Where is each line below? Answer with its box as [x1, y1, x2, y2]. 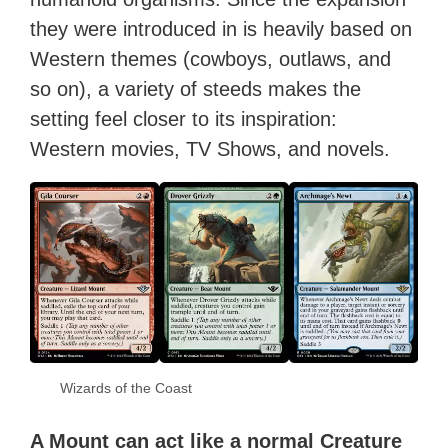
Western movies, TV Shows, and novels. [30, 138, 391, 161]
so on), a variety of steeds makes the [30, 78, 362, 101]
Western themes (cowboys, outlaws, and [30, 48, 392, 71]
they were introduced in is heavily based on [30, 18, 413, 41]
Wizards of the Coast [60, 380, 193, 397]
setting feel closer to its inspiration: [30, 108, 338, 131]
